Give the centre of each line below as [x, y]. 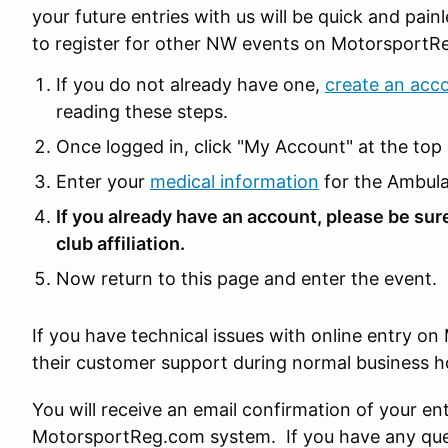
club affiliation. [120, 243]
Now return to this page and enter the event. [246, 278]
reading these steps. [142, 111]
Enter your [103, 181]
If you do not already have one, [190, 84]
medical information [234, 181]
